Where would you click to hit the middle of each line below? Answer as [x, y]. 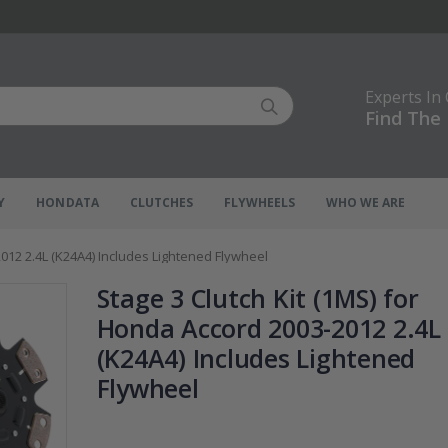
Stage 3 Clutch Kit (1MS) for [257, 298]
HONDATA [67, 202]
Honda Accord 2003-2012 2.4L [268, 328]
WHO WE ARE [365, 202]
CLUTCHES [161, 202]
